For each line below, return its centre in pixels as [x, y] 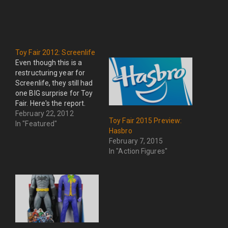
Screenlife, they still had [54, 83]
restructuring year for [50, 73]
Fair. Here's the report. [51, 104]
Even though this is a [49, 63]
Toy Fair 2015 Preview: [146, 120]
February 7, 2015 [136, 141]
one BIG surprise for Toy [54, 93]
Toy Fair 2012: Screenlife [55, 53]
